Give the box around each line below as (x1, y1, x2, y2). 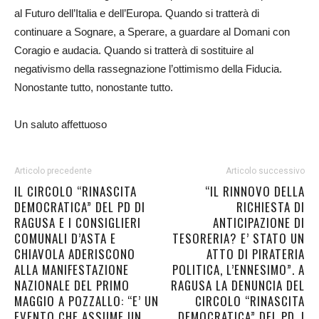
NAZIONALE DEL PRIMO (14, 276, 130, 294)
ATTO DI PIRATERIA (206, 245, 305, 263)
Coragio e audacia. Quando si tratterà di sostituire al (14, 44, 253, 56)
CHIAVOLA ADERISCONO (14, 245, 135, 263)
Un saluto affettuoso (14, 118, 107, 130)
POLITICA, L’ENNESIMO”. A (172, 261, 305, 278)
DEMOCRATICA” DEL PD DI (14, 198, 145, 216)
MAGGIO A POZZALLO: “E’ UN (14, 292, 159, 310)
